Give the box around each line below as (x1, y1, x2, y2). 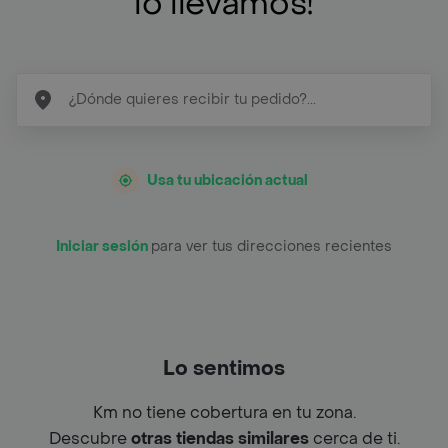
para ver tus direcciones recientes (151, 236, 392, 256)
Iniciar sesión (56, 236, 151, 256)
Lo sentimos (163, 355, 285, 382)
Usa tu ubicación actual (147, 170, 308, 190)
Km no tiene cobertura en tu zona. (92, 401, 356, 423)
